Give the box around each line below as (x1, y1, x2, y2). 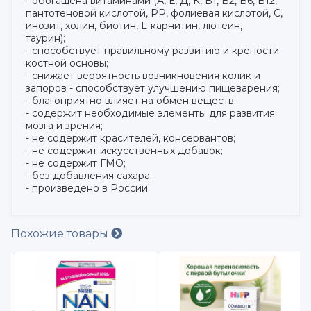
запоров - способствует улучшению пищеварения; (26, 82, 283, 95)
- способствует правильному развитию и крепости (26, 44, 279, 58)
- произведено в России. (26, 182, 150, 195)
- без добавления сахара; (26, 169, 155, 183)
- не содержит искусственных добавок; (26, 144, 226, 158)
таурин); (26, 32, 68, 45)
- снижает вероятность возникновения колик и (26, 69, 260, 83)
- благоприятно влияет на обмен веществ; (26, 94, 239, 108)
